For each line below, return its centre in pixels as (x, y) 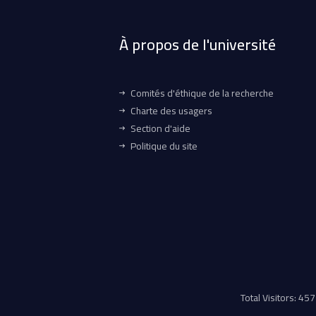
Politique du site (164, 146)
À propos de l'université (197, 44)
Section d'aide (160, 128)
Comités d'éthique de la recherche (202, 93)
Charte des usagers (171, 111)
